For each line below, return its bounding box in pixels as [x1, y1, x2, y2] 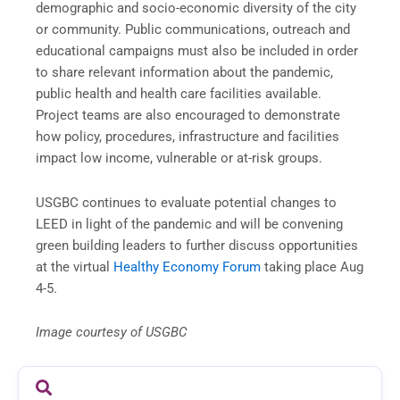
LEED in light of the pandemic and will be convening [36, 215, 343, 232]
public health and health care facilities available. [36, 85, 321, 102]
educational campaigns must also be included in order [36, 42, 358, 59]
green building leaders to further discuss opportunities [36, 237, 358, 254]
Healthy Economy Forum [113, 258, 264, 275]
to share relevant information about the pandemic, [36, 63, 333, 80]
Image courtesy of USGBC [36, 324, 187, 341]
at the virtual [36, 258, 113, 275]
